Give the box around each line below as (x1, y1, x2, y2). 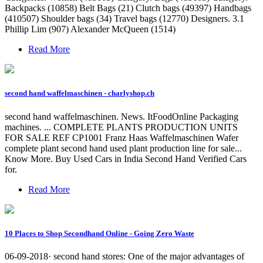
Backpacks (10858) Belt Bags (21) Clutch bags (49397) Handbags (5, 3, 251, 14)
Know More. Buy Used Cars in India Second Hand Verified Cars (5, 153, 247, 164)
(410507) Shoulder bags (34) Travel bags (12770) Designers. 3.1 (5, 14, 244, 24)
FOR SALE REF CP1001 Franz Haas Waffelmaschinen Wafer (5, 132, 238, 143)
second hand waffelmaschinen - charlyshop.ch (5, 89, 154, 98)
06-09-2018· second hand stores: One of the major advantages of (5, 251, 244, 261)
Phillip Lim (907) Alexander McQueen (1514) (5, 24, 176, 35)
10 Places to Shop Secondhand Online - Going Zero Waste (5, 228, 194, 238)
